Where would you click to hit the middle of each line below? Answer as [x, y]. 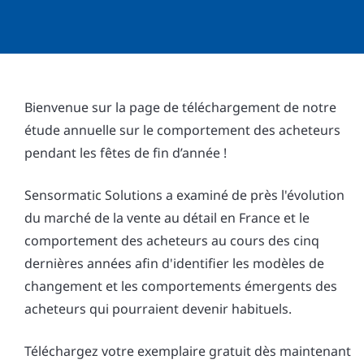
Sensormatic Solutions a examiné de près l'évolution [184, 195]
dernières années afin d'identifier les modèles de [174, 263]
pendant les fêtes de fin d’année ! [126, 153]
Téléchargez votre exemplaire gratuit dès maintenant [188, 351]
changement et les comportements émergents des [181, 286]
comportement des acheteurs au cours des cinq [172, 240]
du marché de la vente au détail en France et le [167, 218]
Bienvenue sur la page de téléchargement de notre [180, 107]
